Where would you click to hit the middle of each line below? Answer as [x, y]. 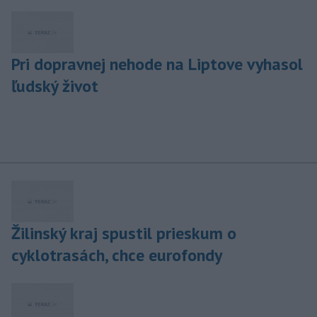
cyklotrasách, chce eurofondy [117, 255]
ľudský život [55, 86]
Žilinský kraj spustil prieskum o [124, 234]
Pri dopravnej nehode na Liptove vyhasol [157, 64]
